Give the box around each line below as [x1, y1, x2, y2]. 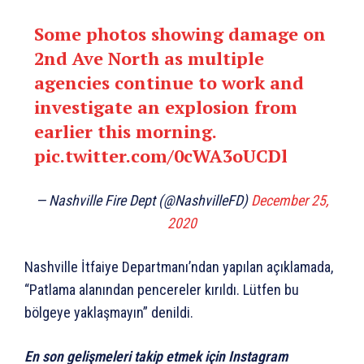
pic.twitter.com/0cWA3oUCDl [33, 143, 288, 167]
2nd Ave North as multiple [33, 45, 264, 70]
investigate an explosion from [33, 94, 297, 119]
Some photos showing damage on [33, 21, 326, 45]
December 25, [250, 191, 329, 209]
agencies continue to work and [33, 70, 304, 94]
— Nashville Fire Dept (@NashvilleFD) [35, 191, 251, 209]
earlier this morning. [33, 119, 216, 143]
